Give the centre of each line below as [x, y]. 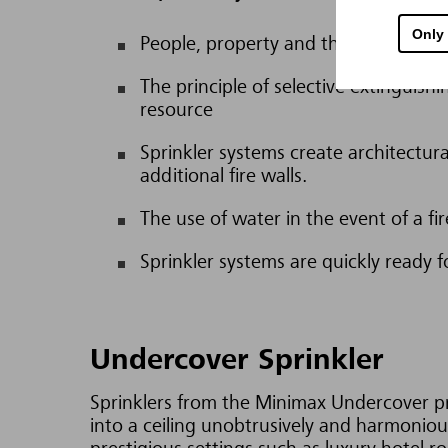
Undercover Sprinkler [237, 361]
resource [176, 111]
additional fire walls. [223, 177]
